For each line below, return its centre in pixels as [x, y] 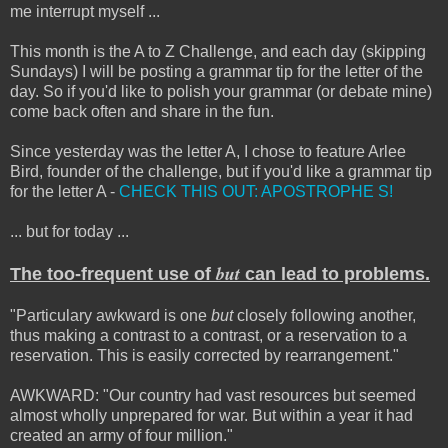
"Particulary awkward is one [110, 316]
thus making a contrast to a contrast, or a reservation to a [208, 336]
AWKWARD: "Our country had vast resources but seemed [213, 396]
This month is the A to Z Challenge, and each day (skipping [218, 52]
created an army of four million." [121, 436]
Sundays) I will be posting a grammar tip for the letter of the [216, 72]
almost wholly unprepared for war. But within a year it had [211, 416]
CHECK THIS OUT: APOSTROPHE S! [256, 192]
